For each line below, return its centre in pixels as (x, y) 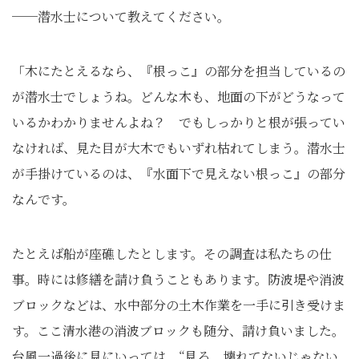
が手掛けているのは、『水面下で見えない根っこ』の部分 (179, 173)
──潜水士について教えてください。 (121, 16)
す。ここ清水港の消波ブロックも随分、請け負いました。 (178, 331)
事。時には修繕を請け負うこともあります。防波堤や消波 (178, 279)
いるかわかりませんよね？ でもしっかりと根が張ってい (179, 122)
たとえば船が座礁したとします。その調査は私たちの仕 (172, 254)
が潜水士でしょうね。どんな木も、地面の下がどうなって (179, 97)
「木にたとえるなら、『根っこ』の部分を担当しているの (179, 71)
